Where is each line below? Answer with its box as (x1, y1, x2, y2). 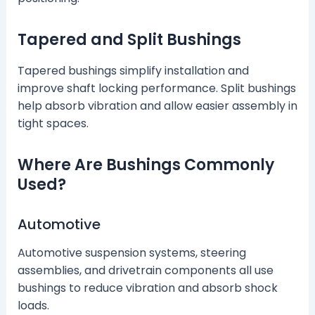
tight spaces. (17, 115, 89, 131)
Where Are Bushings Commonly (17, 153, 274, 176)
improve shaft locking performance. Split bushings (17, 79, 296, 96)
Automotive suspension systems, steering (17, 244, 246, 261)
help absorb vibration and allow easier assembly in (17, 97, 297, 114)
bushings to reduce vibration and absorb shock (17, 279, 278, 296)
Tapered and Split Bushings (17, 28, 241, 51)
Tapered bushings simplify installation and (17, 62, 249, 79)
